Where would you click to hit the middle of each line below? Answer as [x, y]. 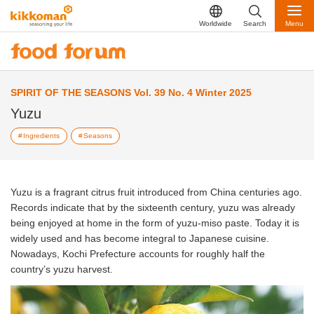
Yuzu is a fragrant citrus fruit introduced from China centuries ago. [156, 192]
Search [254, 23]
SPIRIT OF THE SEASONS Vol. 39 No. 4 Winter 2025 [131, 93]
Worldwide [216, 23]
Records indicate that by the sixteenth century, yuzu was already [153, 208]
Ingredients [41, 135]
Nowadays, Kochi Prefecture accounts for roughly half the [138, 254]
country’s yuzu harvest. [62, 269]
